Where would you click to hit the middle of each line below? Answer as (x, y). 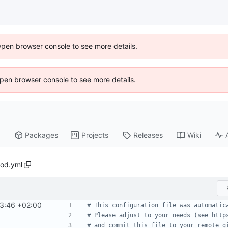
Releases (148, 135)
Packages (42, 135)
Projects (95, 135)
